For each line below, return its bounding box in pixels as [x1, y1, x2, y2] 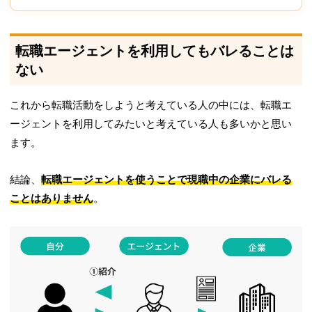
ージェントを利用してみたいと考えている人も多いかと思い [10, 118, 292, 130]
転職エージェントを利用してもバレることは [15, 43, 295, 59]
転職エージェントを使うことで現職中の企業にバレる [41, 174, 292, 186]
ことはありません [10, 193, 94, 205]
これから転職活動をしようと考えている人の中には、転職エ [10, 100, 292, 111]
